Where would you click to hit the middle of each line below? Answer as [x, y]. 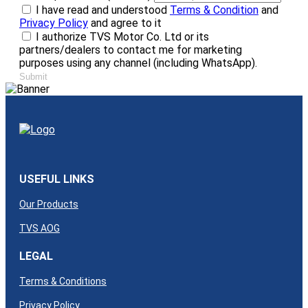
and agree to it [125, 23]
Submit [33, 76]
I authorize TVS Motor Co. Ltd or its [122, 36]
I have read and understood [103, 10]
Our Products [49, 204]
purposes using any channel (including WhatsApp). [138, 63]
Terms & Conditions [63, 282]
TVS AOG [40, 228]
